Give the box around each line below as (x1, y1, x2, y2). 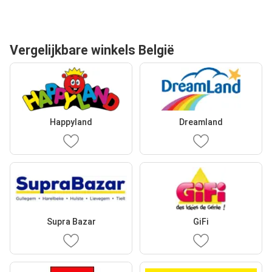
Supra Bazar (46, 216, 96, 226)
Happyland (50, 117, 92, 127)
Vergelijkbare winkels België (10, 42, 174, 58)
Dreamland (179, 117, 223, 127)
